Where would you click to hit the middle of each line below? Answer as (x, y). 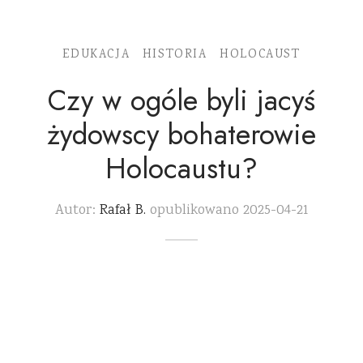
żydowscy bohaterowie (181, 135)
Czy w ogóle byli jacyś (181, 100)
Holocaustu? (181, 169)
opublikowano (192, 211)
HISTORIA (175, 56)
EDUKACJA (96, 56)
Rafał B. (123, 211)
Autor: (77, 211)
